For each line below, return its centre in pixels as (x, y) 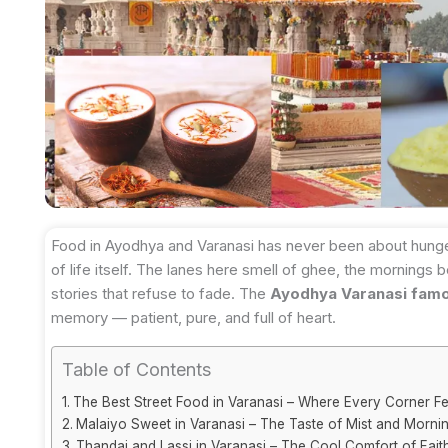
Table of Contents (136, 370)
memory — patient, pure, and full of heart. (193, 317)
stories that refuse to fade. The (160, 293)
